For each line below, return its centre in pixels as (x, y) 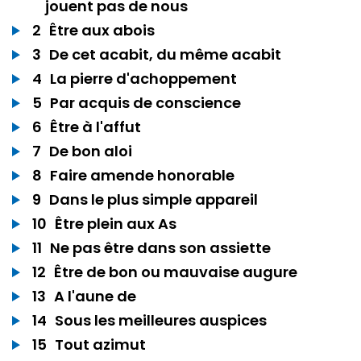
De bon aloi (91, 151)
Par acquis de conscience (145, 103)
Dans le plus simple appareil (154, 199)
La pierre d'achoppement (143, 79)
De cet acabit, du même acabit (165, 54)
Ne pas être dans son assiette (160, 248)
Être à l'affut (95, 127)
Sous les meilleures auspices (161, 320)
